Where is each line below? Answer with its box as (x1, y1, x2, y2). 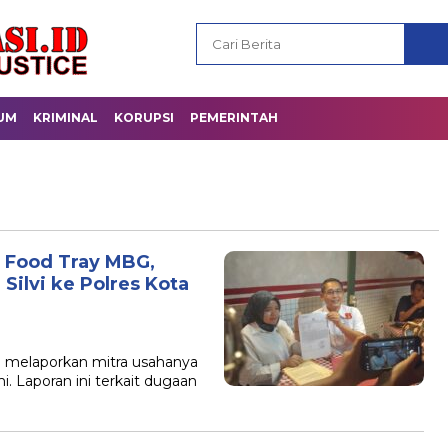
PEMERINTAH (190, 110, 278, 125)
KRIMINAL (33, 110, 98, 125)
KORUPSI (114, 110, 174, 125)
